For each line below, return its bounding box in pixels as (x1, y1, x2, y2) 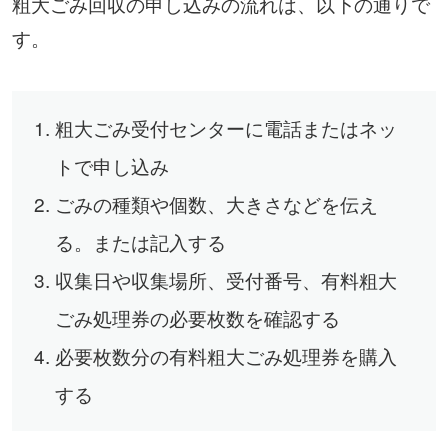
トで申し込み (54, 151, 169, 179)
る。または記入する (54, 227, 226, 255)
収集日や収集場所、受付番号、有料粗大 (54, 265, 397, 293)
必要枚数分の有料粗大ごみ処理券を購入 (54, 341, 397, 369)
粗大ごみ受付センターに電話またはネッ (54, 113, 397, 141)
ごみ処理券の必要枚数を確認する (54, 303, 340, 331)
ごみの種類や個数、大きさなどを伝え (54, 189, 378, 217)
